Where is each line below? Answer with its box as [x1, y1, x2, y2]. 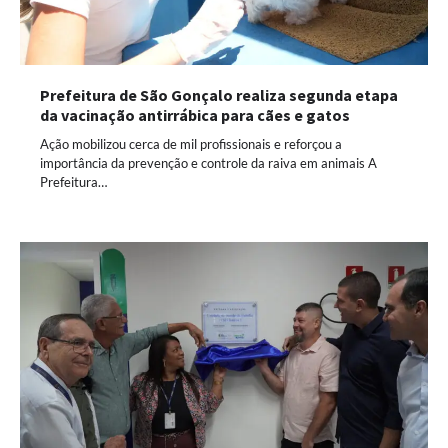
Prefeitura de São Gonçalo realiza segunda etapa [40, 84, 398, 105]
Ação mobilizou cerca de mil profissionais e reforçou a [40, 135, 342, 152]
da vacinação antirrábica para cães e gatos [40, 104, 350, 125]
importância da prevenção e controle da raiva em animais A [40, 154, 377, 171]
